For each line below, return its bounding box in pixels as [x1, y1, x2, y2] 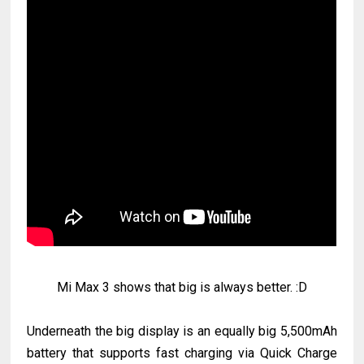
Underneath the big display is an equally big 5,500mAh [27, 323, 337, 340]
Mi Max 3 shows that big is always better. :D [56, 279, 307, 296]
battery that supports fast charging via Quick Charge [27, 345, 337, 362]
